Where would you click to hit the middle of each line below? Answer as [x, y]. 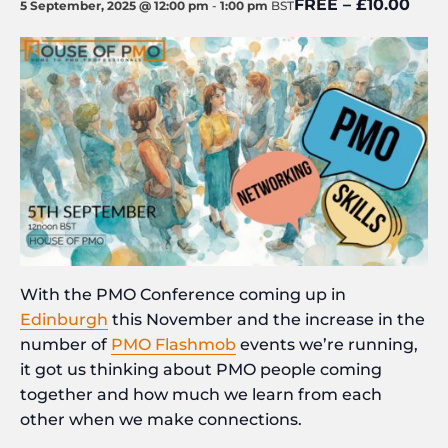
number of [65, 344]
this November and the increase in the [266, 319]
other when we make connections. [161, 419]
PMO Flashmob [173, 344]
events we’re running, [327, 344]
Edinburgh [64, 319]
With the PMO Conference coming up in [183, 294]
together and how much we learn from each [201, 394]
